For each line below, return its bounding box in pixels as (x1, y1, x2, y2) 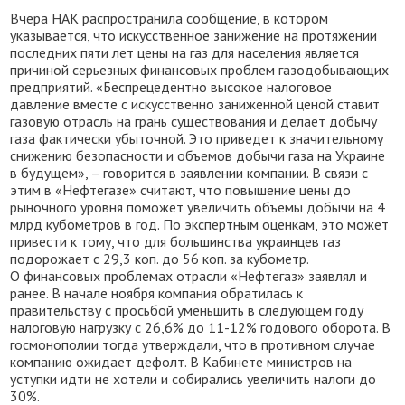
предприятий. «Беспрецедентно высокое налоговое (10, 78, 333, 96)
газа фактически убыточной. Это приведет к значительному (10, 129, 384, 147)
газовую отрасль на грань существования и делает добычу (10, 112, 378, 130)
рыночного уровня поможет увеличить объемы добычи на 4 (10, 198, 386, 216)
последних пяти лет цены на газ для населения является (10, 43, 360, 61)
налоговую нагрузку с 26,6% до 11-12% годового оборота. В (10, 318, 391, 336)
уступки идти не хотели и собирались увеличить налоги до (10, 370, 377, 388)
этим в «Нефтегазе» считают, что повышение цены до (10, 181, 352, 199)
